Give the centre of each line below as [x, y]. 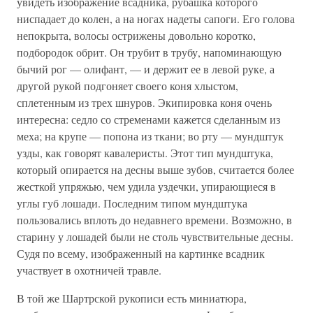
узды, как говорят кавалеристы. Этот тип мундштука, [145, 153]
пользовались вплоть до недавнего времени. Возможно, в [154, 220]
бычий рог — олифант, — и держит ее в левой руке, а [146, 69]
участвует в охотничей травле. [96, 270]
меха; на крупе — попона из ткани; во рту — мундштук [150, 136]
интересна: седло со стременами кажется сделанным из [148, 119]
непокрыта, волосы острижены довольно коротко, [136, 35]
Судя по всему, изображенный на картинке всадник [141, 253]
